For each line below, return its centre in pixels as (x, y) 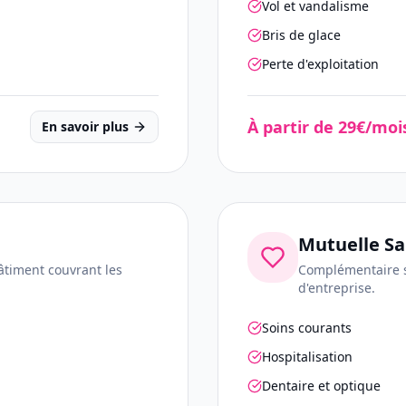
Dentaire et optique (321, 386)
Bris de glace (301, 35)
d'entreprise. (337, 288)
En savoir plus (85, 126)
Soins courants (307, 328)
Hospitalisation (307, 357)
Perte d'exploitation (320, 64)
